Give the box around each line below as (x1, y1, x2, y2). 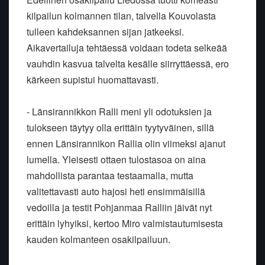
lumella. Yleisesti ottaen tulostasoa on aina (27, 153, 206, 167)
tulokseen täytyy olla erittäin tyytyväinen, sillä (27, 121, 214, 135)
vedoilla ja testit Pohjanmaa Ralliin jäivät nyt (27, 201, 212, 215)
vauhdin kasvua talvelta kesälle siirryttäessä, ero (27, 57, 229, 71)
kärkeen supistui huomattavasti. (27, 73, 159, 87)
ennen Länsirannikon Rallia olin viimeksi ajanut (27, 137, 225, 151)
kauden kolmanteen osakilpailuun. (27, 232, 170, 247)
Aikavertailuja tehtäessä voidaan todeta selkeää (27, 41, 227, 55)
